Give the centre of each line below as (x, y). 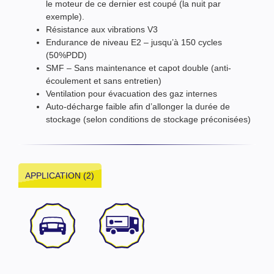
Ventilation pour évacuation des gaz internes (131, 93)
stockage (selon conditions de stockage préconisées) (148, 119)
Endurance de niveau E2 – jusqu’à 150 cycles (134, 42)
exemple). (65, 16)
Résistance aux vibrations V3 (102, 29)
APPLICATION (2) (60, 175)
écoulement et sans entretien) (104, 80)
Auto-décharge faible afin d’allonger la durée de (138, 106)
